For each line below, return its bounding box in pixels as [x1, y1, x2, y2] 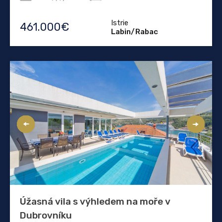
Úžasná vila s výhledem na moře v [20, 195, 170, 207]
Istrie [111, 18, 128, 27]
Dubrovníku [20, 209, 72, 221]
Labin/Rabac [111, 27, 158, 36]
